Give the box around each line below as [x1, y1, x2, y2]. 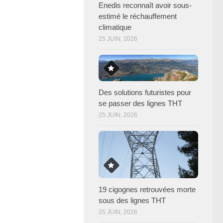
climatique [99, 22, 131, 31]
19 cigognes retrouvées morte [99, 185, 196, 194]
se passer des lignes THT [99, 99, 182, 108]
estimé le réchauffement [99, 11, 177, 20]
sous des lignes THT [99, 196, 166, 205]
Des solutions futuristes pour [99, 88, 191, 97]
